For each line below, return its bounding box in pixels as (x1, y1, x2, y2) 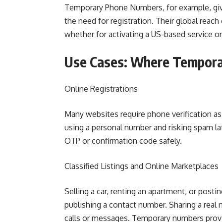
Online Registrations (64, 84, 138, 94)
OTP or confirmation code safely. (64, 136, 182, 146)
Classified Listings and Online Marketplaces (64, 161, 219, 171)
